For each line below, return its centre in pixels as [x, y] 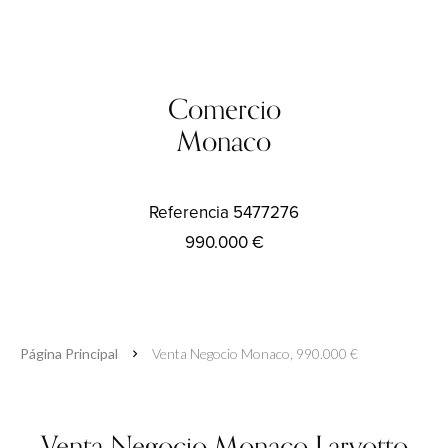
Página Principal [69, 353]
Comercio [224, 110]
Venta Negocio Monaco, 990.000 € [255, 353]
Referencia [189, 212]
